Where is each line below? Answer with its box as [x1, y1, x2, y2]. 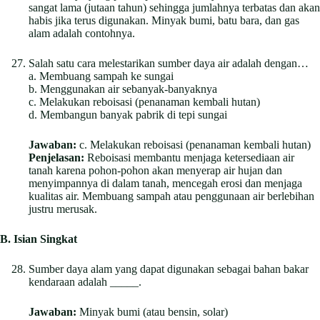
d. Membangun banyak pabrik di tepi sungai [29, 108, 227, 121]
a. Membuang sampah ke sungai [29, 69, 174, 82]
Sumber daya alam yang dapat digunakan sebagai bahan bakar [29, 262, 309, 275]
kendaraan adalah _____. [29, 275, 141, 288]
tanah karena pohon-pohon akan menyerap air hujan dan [29, 164, 282, 176]
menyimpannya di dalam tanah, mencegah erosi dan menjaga [29, 176, 302, 189]
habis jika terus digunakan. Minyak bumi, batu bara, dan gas [29, 14, 299, 26]
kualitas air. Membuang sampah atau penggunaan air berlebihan [29, 189, 314, 202]
